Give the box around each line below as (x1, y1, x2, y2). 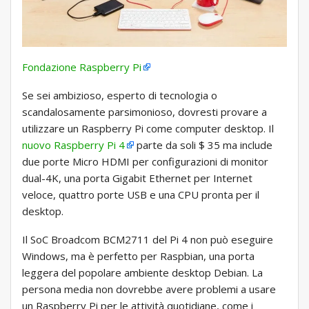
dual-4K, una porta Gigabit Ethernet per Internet (22, 171, 252, 186)
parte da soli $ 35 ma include (134, 138, 272, 152)
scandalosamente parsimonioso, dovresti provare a (22, 105, 267, 119)
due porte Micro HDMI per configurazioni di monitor (22, 154, 268, 169)
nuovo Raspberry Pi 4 (22, 138, 125, 152)
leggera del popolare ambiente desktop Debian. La (22, 266, 263, 280)
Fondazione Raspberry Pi (22, 60, 141, 74)
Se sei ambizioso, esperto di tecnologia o (22, 88, 217, 103)
